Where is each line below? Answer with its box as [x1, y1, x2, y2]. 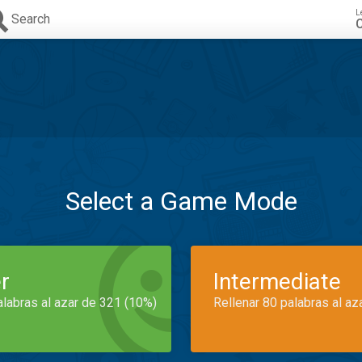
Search [11, 11, 50, 27]
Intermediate [213, 268, 341, 295]
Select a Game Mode [65, 186, 297, 217]
